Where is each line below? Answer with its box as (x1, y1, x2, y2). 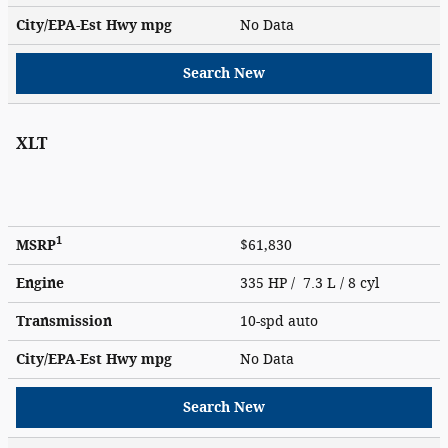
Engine (16, 274, 64, 292)
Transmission (16, 312, 112, 330)
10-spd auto (240, 312, 322, 330)
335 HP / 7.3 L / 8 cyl (240, 274, 383, 292)
